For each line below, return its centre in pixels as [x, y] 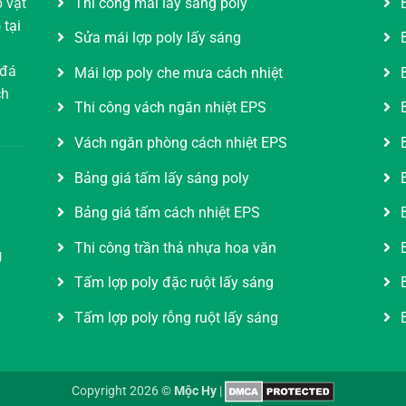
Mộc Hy [195, 391]
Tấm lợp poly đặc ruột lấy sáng [172, 283]
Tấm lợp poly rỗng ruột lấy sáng [174, 317]
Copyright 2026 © [123, 391]
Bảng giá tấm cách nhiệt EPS [165, 213]
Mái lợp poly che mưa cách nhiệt [177, 72]
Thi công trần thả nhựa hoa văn [174, 247]
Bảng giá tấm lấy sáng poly [160, 178]
